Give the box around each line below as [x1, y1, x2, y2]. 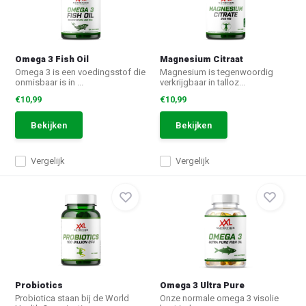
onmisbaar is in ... [15, 77, 84, 87]
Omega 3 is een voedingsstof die [15, 67, 146, 77]
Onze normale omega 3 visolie [160, 293, 279, 303]
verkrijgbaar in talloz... [160, 77, 245, 87]
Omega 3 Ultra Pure [160, 279, 245, 292]
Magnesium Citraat [160, 53, 243, 66]
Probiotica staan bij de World [15, 293, 130, 303]
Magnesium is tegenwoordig [160, 67, 273, 77]
